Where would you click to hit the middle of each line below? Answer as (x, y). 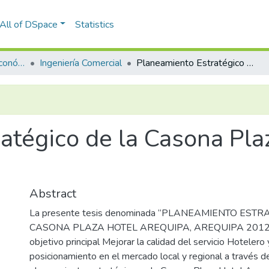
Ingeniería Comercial (81, 63)
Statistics (95, 24)
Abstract (53, 194)
